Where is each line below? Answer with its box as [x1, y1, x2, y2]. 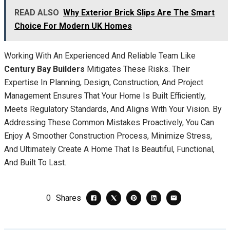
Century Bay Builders [4, 64, 85, 74]
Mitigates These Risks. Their [85, 64, 190, 74]
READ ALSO [14, 8, 59, 18]
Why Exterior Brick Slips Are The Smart [63, 8, 215, 18]
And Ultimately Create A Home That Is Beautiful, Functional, [4, 144, 215, 155]
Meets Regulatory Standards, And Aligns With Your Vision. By [4, 104, 222, 114]
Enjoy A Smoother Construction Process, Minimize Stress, [4, 131, 212, 141]
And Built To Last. [4, 158, 66, 168]
